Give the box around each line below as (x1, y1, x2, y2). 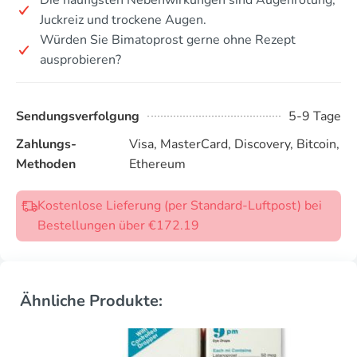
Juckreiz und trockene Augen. (40, 10, 206, 29)
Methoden (16, 155, 76, 173)
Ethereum (128, 155, 186, 173)
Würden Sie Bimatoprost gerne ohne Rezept (40, 30, 296, 49)
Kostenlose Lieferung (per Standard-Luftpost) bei (37, 196, 322, 214)
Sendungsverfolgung (16, 107, 139, 125)
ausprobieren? (40, 50, 121, 69)
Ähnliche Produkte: (20, 289, 163, 312)
